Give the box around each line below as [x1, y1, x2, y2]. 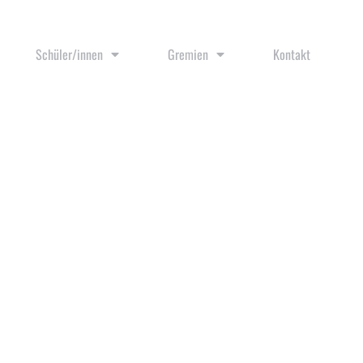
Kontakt [272, 45, 310, 65]
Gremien [167, 45, 208, 65]
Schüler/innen [35, 45, 103, 65]
